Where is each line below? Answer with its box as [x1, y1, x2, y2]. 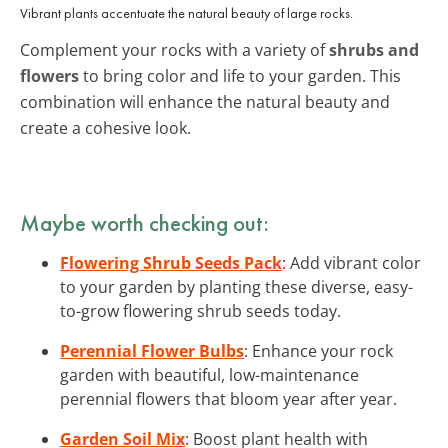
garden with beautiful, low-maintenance [60, 363, 359, 386]
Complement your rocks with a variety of [20, 38, 329, 61]
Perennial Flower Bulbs [60, 339, 244, 362]
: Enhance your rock [244, 339, 393, 362]
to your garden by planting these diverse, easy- [60, 275, 413, 298]
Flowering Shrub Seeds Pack [60, 251, 282, 274]
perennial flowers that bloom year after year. [60, 387, 397, 410]
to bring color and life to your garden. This [79, 64, 401, 87]
